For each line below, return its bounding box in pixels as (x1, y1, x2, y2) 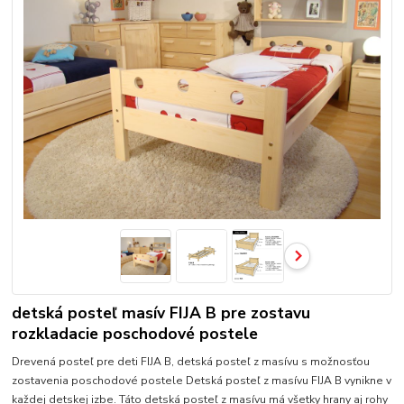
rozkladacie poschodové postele (12, 323, 259, 345)
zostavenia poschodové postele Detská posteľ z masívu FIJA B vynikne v (12, 372, 392, 388)
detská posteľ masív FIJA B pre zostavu (12, 302, 311, 325)
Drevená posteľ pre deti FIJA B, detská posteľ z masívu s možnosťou (12, 353, 371, 369)
